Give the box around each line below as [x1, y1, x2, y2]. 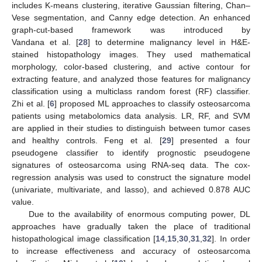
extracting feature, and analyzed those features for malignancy [12, 74, 250, 84]
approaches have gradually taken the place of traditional [12, 221, 250, 231]
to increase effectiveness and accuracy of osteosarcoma [12, 246, 250, 256]
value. [12, 196, 34, 206]
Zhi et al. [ [12, 98, 50, 108]
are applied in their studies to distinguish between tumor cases [12, 123, 250, 133]
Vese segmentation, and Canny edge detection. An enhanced [12, 12, 250, 22]
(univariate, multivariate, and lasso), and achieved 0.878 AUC [12, 184, 250, 194]
